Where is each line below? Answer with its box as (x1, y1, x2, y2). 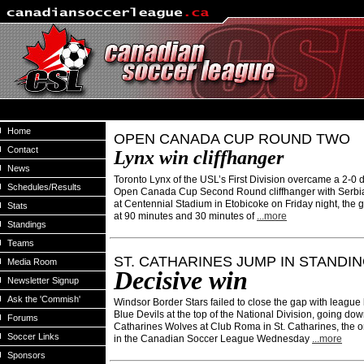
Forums (7, 313, 38, 323)
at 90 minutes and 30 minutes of (114, 210, 257, 222)
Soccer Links (7, 331, 59, 341)
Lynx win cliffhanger (114, 147, 284, 168)
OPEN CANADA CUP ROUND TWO (114, 131, 350, 147)
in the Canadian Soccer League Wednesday (114, 333, 312, 344)
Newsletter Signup (7, 275, 79, 285)
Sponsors (7, 350, 45, 360)
